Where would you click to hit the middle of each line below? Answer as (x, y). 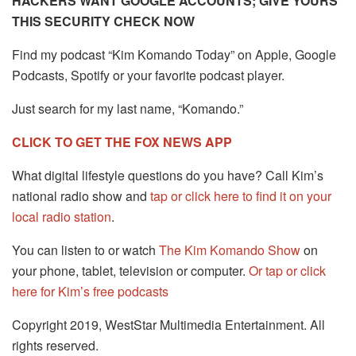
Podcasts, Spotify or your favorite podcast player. (148, 75)
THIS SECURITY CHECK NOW (103, 21)
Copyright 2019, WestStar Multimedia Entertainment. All (168, 325)
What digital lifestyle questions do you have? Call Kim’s (168, 176)
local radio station (62, 217)
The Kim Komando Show (230, 250)
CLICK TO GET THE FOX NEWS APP (122, 142)
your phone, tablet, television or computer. (130, 271)
